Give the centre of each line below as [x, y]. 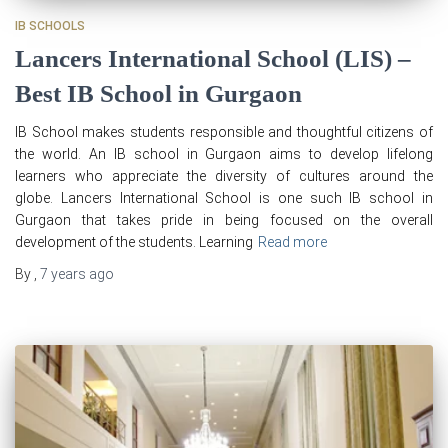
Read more [292, 242]
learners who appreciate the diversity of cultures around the [224, 176]
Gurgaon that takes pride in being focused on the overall [224, 220]
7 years [63, 274]
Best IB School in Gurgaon [158, 94]
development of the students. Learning [134, 242]
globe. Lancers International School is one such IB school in [224, 198]
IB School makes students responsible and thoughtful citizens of [224, 132]
